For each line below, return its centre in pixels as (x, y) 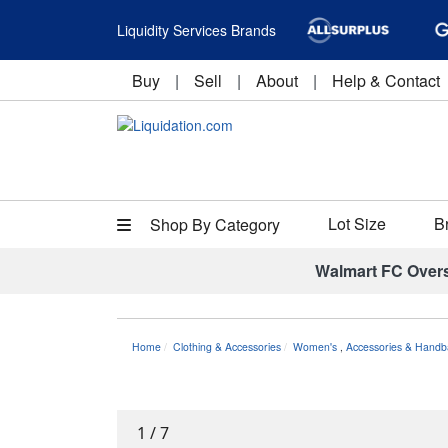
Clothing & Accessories (227, 346)
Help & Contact (386, 80)
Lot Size (357, 223)
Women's (315, 346)
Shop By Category (213, 224)
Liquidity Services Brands (196, 30)
